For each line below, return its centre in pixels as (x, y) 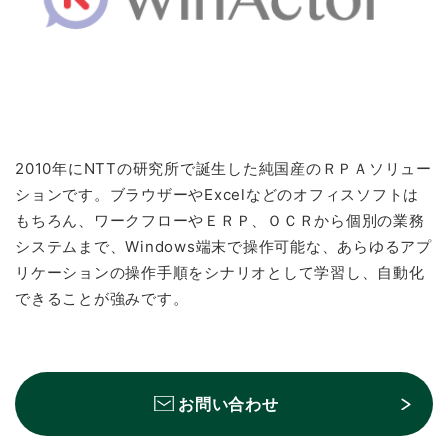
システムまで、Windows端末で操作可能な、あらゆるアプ (223, 246)
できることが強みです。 (102, 298)
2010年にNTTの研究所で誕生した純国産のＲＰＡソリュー (223, 168)
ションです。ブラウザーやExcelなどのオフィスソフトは (217, 194)
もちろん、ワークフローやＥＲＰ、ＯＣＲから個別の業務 (220, 220)
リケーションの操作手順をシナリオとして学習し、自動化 (220, 272)
